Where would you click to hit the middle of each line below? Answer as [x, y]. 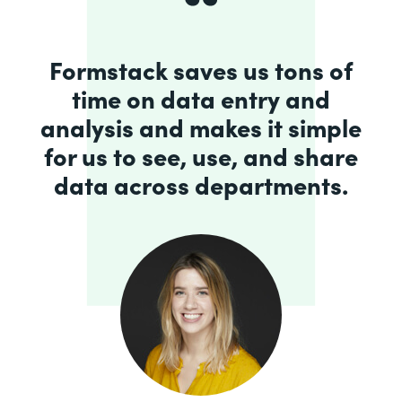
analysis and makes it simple [201, 126]
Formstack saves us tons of [201, 69]
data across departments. [201, 184]
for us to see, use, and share [201, 155]
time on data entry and [201, 97]
